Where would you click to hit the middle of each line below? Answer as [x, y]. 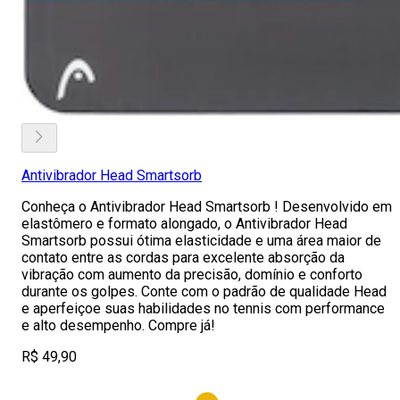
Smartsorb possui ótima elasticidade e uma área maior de [201, 241]
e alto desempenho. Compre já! [118, 325]
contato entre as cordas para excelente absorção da [183, 258]
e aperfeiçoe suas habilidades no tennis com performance [203, 308]
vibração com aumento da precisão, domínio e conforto [192, 275]
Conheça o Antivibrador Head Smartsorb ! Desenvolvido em [207, 207]
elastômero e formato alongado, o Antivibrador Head [184, 224]
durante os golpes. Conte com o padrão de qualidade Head [204, 292]
